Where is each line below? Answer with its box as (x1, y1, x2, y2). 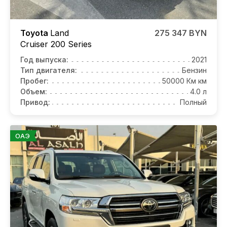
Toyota (20, 27, 50, 38)
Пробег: (20, 76, 49, 85)
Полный (180, 97, 207, 106)
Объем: (20, 87, 47, 96)
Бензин (182, 65, 207, 74)
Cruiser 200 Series (20, 39, 92, 49)
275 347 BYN (155, 27, 207, 38)
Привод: (20, 97, 50, 106)
